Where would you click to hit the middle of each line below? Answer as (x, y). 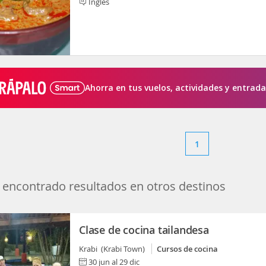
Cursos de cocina (187, 249)
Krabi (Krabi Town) (114, 249)
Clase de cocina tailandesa (144, 230)
